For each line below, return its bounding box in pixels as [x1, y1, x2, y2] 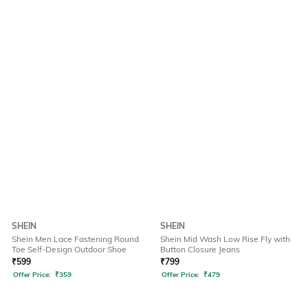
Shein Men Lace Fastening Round [12, 234, 139, 245]
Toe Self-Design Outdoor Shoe [12, 244, 126, 255]
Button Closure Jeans [160, 244, 240, 255]
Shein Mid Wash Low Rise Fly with [160, 234, 290, 245]
